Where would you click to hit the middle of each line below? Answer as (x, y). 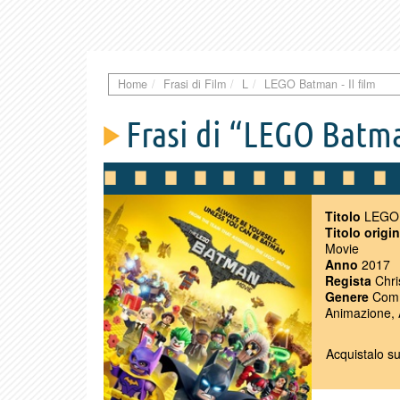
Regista (348, 280)
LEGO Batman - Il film (320, 83)
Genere (347, 296)
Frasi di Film (195, 83)
